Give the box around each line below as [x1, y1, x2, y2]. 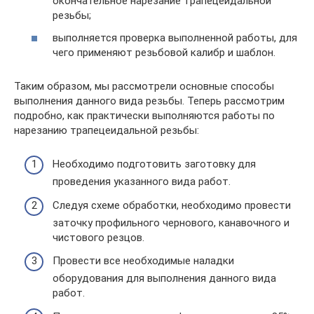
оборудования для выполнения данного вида [53, 272, 276, 285]
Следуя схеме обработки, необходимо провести [53, 198, 291, 212]
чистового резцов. [53, 231, 144, 244]
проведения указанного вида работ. [53, 175, 231, 188]
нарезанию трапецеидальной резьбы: [14, 123, 199, 137]
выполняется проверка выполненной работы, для [53, 31, 297, 44]
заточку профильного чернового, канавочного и [53, 216, 289, 229]
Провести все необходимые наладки [53, 254, 234, 267]
